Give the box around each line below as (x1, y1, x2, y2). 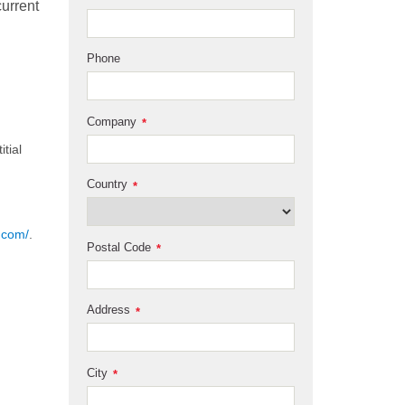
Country (87, 177, 127, 192)
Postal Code (87, 240, 151, 254)
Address (87, 303, 130, 317)
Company (87, 114, 137, 128)
